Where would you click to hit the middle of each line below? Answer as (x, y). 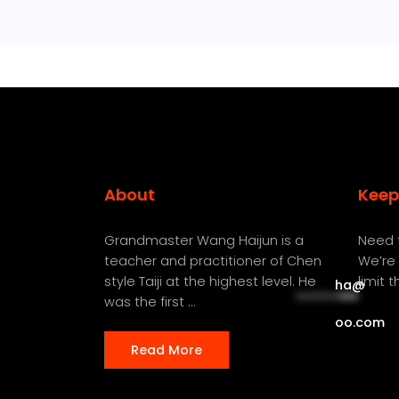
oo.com (360, 322)
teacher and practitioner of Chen (213, 261)
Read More (167, 350)
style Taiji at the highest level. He (210, 281)
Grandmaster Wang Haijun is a (204, 240)
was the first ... (150, 302)
